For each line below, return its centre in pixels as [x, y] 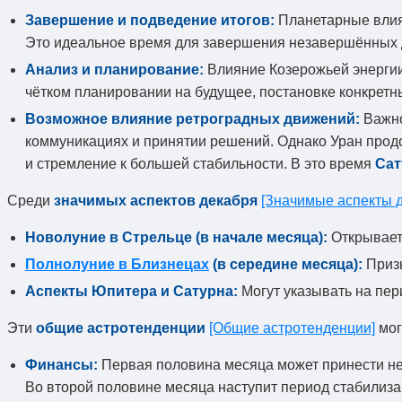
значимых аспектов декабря [156, 201]
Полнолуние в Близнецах [117, 265]
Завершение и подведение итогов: [150, 21]
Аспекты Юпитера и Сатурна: [131, 292]
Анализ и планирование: [114, 70]
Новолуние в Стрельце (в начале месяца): [176, 238]
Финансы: [61, 365]
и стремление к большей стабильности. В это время [200, 164]
